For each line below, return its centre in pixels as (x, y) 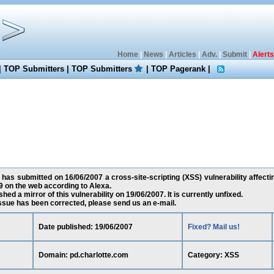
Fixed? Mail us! (213, 227)
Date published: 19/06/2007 (85, 227)
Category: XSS (213, 255)
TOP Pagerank (179, 69)
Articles (182, 54)
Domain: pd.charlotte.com (83, 255)
